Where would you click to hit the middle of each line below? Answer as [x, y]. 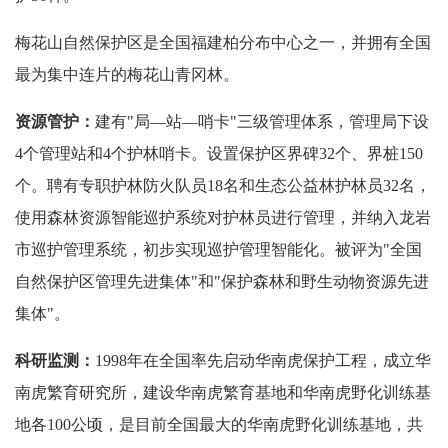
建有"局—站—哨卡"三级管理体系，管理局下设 [262, 121]
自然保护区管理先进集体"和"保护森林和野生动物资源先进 [222, 281]
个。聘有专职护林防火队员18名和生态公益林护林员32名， [223, 185]
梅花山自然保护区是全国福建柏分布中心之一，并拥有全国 [223, 42]
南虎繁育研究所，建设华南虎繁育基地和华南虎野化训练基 [223, 392]
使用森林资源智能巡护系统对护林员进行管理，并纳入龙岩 [223, 217]
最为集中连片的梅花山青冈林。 [127, 74]
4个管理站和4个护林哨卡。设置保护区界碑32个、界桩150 [219, 153]
